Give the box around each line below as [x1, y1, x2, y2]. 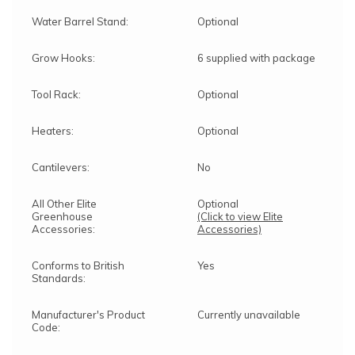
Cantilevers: [32, 160, 90, 174]
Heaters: [32, 124, 74, 137]
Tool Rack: [32, 87, 81, 101]
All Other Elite [32, 197, 97, 210]
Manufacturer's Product [32, 307, 145, 321]
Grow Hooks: [32, 51, 95, 64]
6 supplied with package [197, 51, 315, 64]
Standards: [32, 271, 86, 284]
